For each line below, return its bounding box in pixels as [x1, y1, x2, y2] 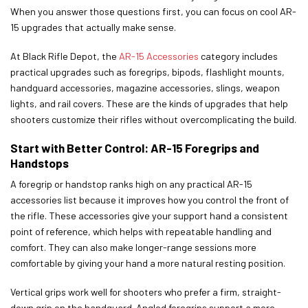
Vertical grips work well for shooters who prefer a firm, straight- [10, 286, 281, 298]
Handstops [10, 155, 69, 170]
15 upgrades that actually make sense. [10, 21, 176, 34]
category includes [199, 50, 278, 63]
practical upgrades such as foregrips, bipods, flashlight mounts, [10, 66, 285, 78]
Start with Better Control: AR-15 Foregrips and [10, 140, 259, 155]
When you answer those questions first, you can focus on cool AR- [10, 5, 296, 18]
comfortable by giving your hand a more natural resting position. [10, 257, 285, 269]
